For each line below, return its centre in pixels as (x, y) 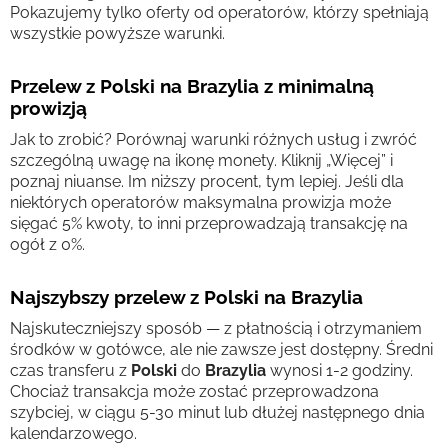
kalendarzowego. (73, 433)
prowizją (48, 108)
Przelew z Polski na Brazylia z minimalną (192, 86)
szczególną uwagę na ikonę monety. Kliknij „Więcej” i (201, 160)
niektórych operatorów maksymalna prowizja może (200, 202)
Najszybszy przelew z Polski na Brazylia (186, 297)
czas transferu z (70, 370)
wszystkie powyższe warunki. (117, 33)
